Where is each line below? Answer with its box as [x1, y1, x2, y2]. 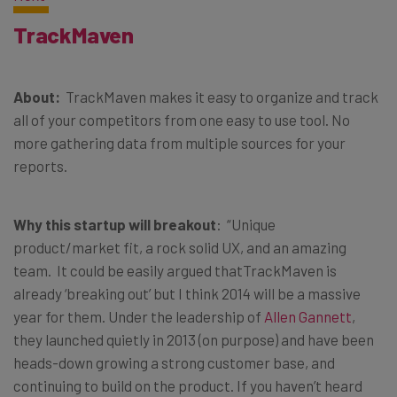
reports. [13, 156, 67, 175]
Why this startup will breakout [13, 214, 216, 233]
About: [13, 87, 66, 105]
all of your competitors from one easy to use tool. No [13, 110, 350, 128]
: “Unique [216, 214, 276, 233]
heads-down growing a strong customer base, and [13, 353, 335, 371]
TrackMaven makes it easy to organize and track [66, 87, 378, 105]
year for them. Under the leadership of [13, 307, 264, 325]
